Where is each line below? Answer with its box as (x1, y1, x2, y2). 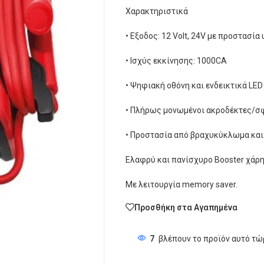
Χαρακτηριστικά (125, 6, 188, 16)
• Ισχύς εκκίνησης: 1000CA (125, 56, 227, 65)
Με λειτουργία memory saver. (125, 180, 237, 189)
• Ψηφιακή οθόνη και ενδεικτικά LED (125, 81, 263, 90)
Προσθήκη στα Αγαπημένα (134, 202, 237, 212)
